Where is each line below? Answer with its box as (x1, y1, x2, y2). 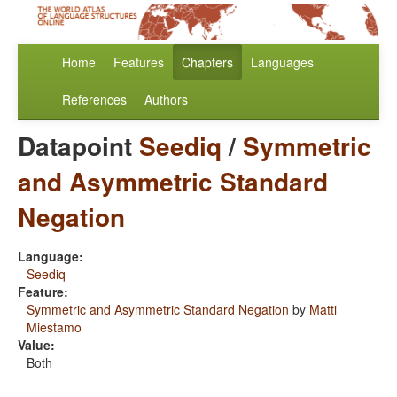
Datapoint (18, 128, 139, 165)
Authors (144, 90, 188, 109)
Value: (18, 336, 55, 354)
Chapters (182, 53, 233, 72)
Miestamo (27, 318, 82, 337)
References (62, 90, 127, 109)
